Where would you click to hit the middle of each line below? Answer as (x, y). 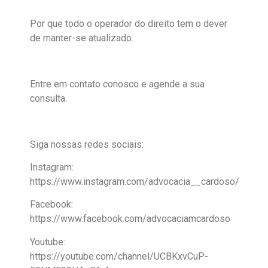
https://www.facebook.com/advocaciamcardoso (130, 219)
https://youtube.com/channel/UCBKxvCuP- (119, 256)
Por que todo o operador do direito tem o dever (129, 24)
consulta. (48, 98)
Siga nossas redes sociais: (87, 144)
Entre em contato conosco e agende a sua (117, 84)
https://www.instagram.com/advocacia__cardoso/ (135, 181)
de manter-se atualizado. (82, 38)
